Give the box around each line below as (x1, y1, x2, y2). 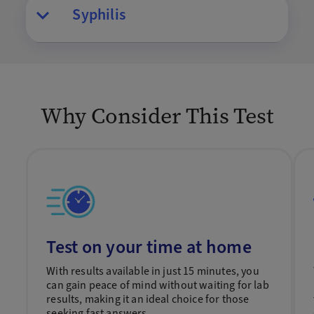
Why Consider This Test (41, 103, 273, 132)
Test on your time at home (46, 234, 252, 261)
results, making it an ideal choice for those (46, 292, 250, 308)
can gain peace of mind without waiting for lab (46, 278, 269, 294)
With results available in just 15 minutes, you (46, 264, 259, 280)
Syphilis (72, 4, 126, 27)
